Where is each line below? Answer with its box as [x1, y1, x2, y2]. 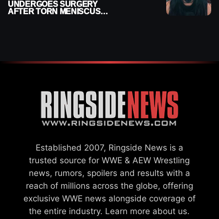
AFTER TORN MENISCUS [8, 7, 101, 16]
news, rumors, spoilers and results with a [28, 168, 190, 178]
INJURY [8, 14, 36, 23]
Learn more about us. [105, 206, 190, 216]
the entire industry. [29, 206, 106, 216]
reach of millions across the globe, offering [25, 180, 193, 191]
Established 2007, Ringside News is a [35, 142, 183, 153]
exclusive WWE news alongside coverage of [23, 193, 196, 203]
